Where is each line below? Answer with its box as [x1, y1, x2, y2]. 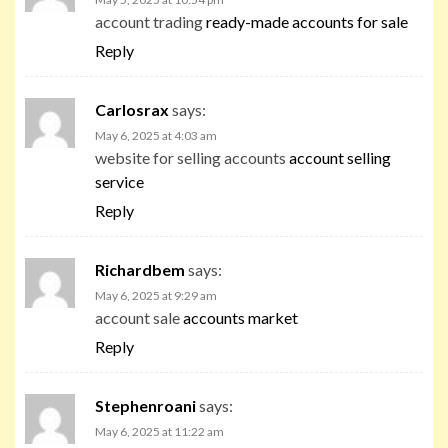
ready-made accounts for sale [206, 11, 408, 31]
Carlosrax [95, 99, 169, 119]
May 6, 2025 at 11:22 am [95, 423, 224, 439]
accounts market [183, 307, 298, 327]
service [95, 171, 144, 191]
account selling [289, 147, 391, 167]
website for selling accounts [95, 147, 289, 167]
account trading [95, 11, 206, 31]
